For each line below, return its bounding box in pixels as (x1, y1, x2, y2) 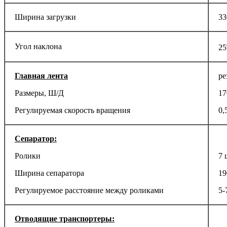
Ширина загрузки (15, 12, 76, 21)
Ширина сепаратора (15, 168, 84, 177)
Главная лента (15, 71, 68, 80)
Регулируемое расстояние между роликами (15, 185, 164, 195)
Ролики (15, 151, 41, 160)
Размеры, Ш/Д (15, 88, 64, 97)
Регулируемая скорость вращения (15, 105, 130, 115)
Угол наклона (15, 42, 62, 51)
